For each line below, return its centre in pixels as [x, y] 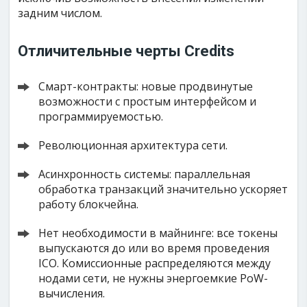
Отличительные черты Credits [126, 51]
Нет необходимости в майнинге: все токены [158, 233]
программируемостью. [101, 116]
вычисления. [72, 293]
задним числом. [60, 13]
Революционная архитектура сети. [133, 145]
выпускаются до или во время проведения [154, 248]
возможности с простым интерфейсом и [148, 101]
